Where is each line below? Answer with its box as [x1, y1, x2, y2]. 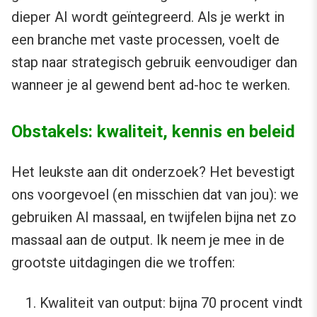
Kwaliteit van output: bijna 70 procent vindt [40, 294, 303, 312]
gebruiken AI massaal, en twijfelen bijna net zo [11, 209, 296, 226]
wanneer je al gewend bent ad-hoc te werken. [11, 76, 290, 94]
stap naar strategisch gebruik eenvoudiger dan [11, 54, 297, 71]
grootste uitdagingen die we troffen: [11, 254, 235, 272]
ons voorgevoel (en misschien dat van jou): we [11, 186, 299, 204]
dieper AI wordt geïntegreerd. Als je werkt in [11, 8, 284, 26]
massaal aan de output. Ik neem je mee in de [11, 231, 284, 249]
